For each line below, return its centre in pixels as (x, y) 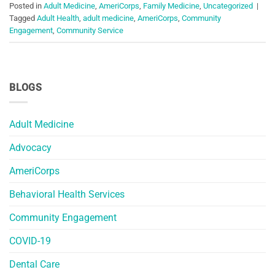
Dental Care (34, 265)
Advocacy (30, 148)
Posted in (26, 6)
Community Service (90, 31)
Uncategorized (228, 6)
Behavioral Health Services (67, 195)
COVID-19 (30, 241)
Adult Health (58, 18)
